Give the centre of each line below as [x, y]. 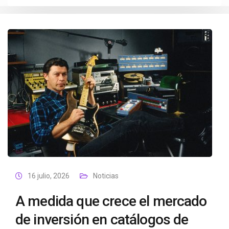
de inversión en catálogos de [102, 220]
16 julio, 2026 [49, 176]
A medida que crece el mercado [111, 201]
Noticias [106, 176]
